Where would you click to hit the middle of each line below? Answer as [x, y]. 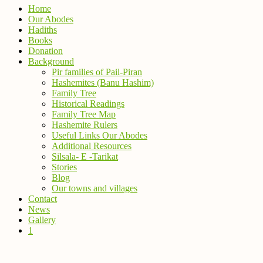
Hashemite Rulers [85, 125]
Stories [64, 167]
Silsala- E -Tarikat [85, 156]
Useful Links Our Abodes [100, 135]
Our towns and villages [95, 188]
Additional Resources [92, 146]
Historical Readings [88, 104]
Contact [43, 199]
